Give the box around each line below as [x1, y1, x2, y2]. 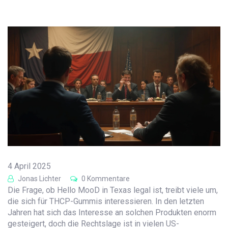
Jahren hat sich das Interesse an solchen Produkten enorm [8, 208, 216, 218]
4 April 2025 [8, 161, 51, 172]
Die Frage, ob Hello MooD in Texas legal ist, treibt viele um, [8, 185, 218, 195]
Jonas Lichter [16, 175, 61, 183]
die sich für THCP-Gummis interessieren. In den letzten [8, 196, 204, 207]
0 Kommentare [80, 175, 130, 183]
